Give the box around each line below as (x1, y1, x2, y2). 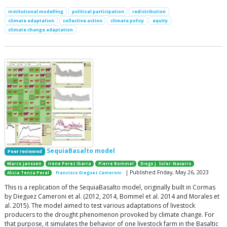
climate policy (110, 17, 144, 24)
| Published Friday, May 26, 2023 (124, 168, 209, 176)
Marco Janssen (7, 161, 42, 166)
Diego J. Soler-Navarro (140, 161, 192, 166)
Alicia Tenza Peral (7, 170, 50, 175)
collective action (62, 17, 102, 24)
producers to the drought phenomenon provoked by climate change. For (5, 210, 214, 219)
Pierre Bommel (98, 161, 134, 166)
